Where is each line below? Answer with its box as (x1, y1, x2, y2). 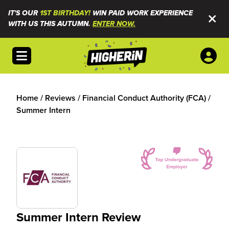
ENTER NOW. (93, 19, 135, 29)
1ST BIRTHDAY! (40, 9, 90, 18)
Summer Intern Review (16, 208, 141, 226)
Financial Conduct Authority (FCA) (82, 92, 206, 104)
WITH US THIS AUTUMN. (8, 19, 93, 29)
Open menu (16, 47, 58, 58)
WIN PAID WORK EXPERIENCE (90, 9, 193, 18)
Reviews (45, 92, 76, 104)
